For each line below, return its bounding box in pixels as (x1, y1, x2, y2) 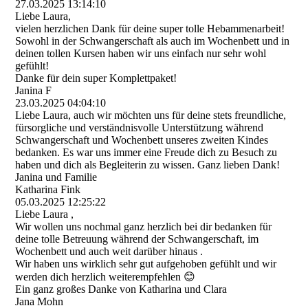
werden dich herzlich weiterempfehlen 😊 (15, 271, 196, 283)
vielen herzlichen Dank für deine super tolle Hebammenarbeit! (15, 23, 285, 34)
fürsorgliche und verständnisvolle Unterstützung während (15, 122, 264, 133)
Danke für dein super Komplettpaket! (15, 72, 177, 84)
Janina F (15, 85, 52, 96)
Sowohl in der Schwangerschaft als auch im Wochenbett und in (15, 35, 290, 47)
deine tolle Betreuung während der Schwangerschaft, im (15, 233, 259, 245)
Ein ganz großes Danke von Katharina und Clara (15, 283, 228, 295)
